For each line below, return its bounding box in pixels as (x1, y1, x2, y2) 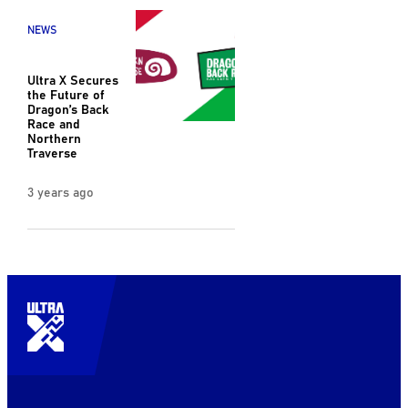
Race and (26, 114, 80, 133)
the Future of (26, 85, 104, 104)
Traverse (26, 143, 77, 162)
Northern (26, 128, 81, 148)
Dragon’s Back (26, 99, 108, 118)
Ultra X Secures (26, 70, 118, 89)
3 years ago (26, 182, 94, 201)
